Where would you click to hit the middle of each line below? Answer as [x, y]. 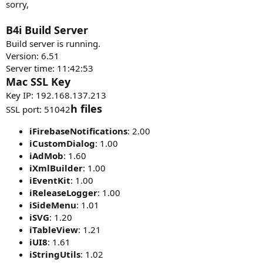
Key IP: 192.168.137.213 [56, 95]
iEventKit [50, 180]
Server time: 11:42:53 [50, 68]
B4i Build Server [47, 30]
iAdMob [46, 156]
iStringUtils [55, 254]
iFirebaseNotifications [78, 131]
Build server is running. [53, 43]
